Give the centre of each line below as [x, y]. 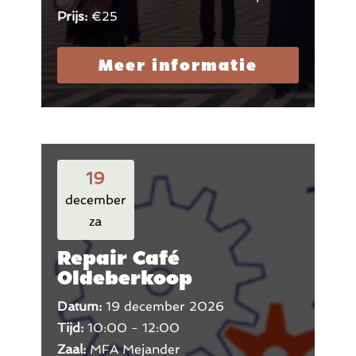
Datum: [81, 307]
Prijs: [74, 16]
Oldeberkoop [124, 278]
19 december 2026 [164, 307]
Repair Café [118, 258]
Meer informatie [178, 65]
